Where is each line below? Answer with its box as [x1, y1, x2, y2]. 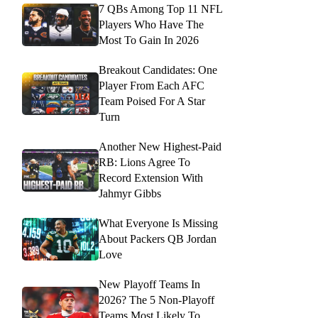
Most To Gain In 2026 [99, 34, 199, 46]
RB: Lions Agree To [99, 156, 190, 168]
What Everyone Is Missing [99, 217, 218, 229]
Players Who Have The [99, 18, 204, 31]
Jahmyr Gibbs [99, 187, 161, 199]
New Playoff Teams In [99, 278, 200, 290]
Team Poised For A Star [99, 95, 205, 107]
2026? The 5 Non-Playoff [99, 294, 214, 306]
